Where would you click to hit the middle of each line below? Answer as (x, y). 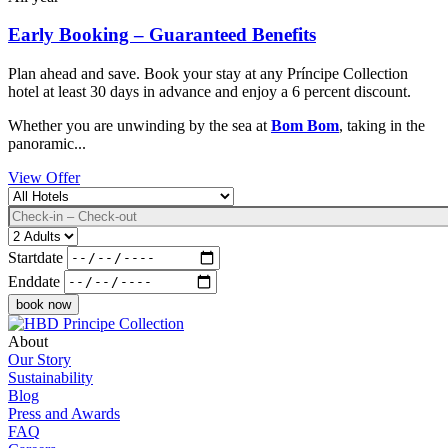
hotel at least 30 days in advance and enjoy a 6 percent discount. (209, 91)
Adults (29, 235)
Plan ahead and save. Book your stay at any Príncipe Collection (208, 73)
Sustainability (50, 377)
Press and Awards (64, 413)
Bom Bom (305, 125)
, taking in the (382, 125)
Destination (44, 195)
